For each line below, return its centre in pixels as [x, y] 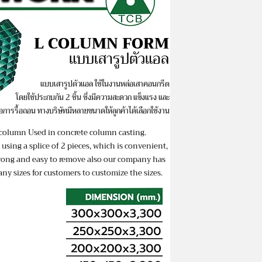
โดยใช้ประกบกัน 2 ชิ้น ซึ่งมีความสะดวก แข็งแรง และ [93, 97]
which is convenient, [131, 146]
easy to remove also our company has [99, 159]
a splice [38, 146]
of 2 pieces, [73, 146]
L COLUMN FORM [102, 44]
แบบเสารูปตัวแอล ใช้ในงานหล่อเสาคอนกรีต [105, 84]
